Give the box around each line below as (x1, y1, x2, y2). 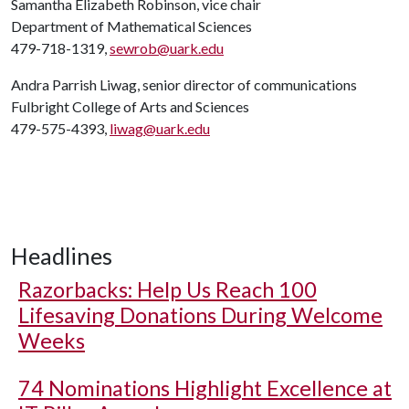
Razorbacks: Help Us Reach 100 (18, 277, 317, 302)
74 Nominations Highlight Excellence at (18, 375, 392, 401)
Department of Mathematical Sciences (11, 17, 252, 35)
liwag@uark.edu (110, 120, 210, 137)
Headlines (11, 242, 112, 269)
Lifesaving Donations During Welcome (18, 302, 383, 328)
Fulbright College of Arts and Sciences (11, 98, 249, 115)
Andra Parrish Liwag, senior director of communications (11, 76, 357, 93)
